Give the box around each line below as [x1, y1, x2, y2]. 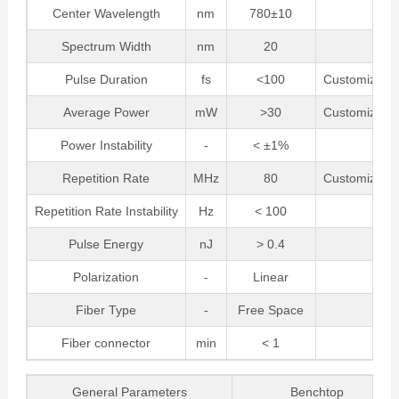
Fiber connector [61, 336, 151, 351]
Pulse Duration [64, 72, 148, 87]
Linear [253, 270, 289, 285]
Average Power [62, 105, 150, 120]
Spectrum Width [61, 39, 151, 54]
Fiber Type [76, 303, 137, 318]
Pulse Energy [69, 237, 144, 252]
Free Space [238, 303, 305, 318]
